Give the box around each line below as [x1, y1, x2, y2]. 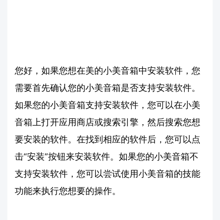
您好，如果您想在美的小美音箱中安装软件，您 [15, 65, 200, 76]
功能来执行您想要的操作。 [15, 185, 121, 196]
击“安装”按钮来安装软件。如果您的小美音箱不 [15, 151, 198, 162]
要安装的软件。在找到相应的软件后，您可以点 [15, 134, 200, 144]
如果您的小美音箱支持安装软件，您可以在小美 [15, 99, 200, 110]
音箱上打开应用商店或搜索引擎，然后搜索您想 [15, 116, 200, 127]
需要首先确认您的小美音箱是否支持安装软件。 [15, 82, 200, 93]
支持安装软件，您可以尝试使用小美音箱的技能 [15, 168, 200, 179]
